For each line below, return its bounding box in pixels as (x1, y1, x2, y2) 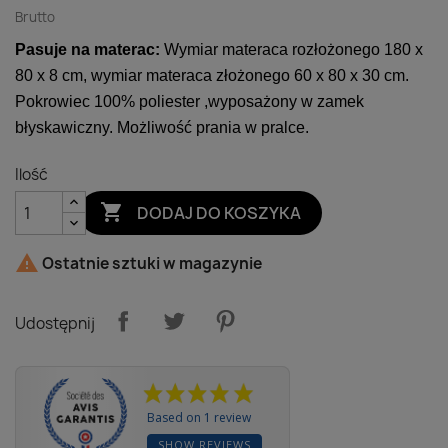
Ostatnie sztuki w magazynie (39, 253, 262, 275)
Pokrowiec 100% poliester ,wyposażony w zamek (15, 93, 364, 110)
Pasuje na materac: (15, 41, 160, 58)
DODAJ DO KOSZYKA (137, 201, 302, 224)
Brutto (15, 8, 55, 26)
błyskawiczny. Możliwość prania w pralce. (15, 119, 309, 136)
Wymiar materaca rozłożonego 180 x (160, 41, 423, 58)
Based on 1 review (147, 409, 252, 426)
